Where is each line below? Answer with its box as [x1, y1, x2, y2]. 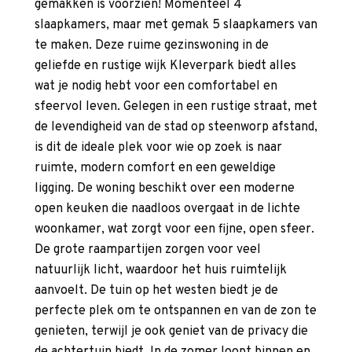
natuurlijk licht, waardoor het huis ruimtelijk [35, 262, 287, 279]
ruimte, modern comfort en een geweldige [35, 160, 276, 177]
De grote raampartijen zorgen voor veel [35, 242, 261, 258]
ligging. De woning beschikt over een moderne [35, 181, 295, 197]
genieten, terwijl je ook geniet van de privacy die [35, 324, 308, 340]
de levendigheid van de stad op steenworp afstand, [35, 119, 317, 136]
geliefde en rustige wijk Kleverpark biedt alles [35, 58, 296, 75]
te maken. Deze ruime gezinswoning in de [35, 38, 269, 54]
